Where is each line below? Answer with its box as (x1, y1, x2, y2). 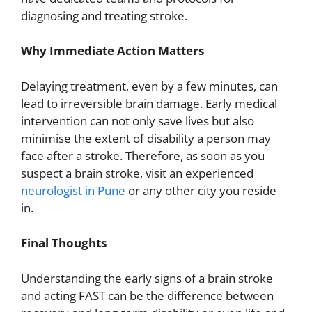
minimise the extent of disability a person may (21, 130, 271, 146)
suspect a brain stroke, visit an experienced (21, 164, 253, 181)
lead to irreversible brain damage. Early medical (21, 95, 277, 111)
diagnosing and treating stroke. (21, 7, 187, 24)
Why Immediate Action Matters (21, 42, 204, 58)
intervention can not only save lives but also (21, 112, 254, 129)
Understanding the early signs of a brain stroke (21, 270, 273, 286)
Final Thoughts (21, 235, 107, 251)
